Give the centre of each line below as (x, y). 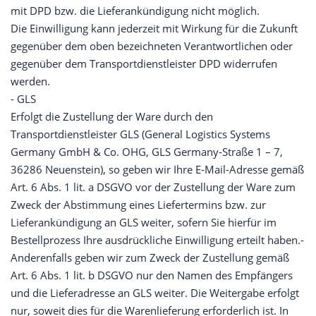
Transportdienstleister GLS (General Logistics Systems (140, 134)
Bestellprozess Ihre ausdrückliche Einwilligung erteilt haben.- (157, 240)
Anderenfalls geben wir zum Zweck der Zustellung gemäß (150, 258)
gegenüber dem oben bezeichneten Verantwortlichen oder (152, 46)
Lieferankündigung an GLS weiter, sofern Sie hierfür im (144, 223)
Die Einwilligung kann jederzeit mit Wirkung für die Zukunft (154, 29)
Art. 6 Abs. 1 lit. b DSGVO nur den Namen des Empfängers (152, 275)
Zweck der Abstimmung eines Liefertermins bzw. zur (138, 205)
